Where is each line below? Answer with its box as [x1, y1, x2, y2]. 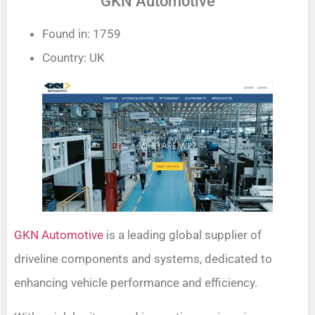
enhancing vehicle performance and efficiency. [14, 276, 257, 290]
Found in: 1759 [42, 27, 121, 41]
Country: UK [42, 51, 105, 65]
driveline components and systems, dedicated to [14, 252, 272, 266]
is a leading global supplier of [103, 228, 262, 243]
